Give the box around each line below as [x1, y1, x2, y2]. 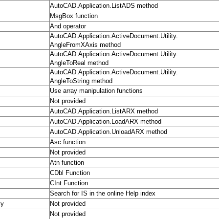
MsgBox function [50, 12, 98, 20]
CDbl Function [50, 169, 90, 177]
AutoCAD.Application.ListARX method [50, 108, 158, 115]
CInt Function [50, 179, 88, 187]
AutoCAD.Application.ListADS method [50, 2, 158, 10]
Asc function [50, 138, 86, 146]
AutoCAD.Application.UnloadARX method [50, 128, 167, 136]
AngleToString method [50, 77, 112, 85]
